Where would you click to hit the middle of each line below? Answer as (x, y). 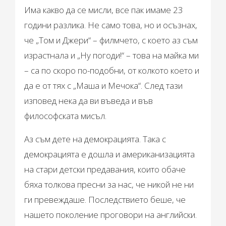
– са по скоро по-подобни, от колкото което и (112, 71)
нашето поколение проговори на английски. (111, 215)
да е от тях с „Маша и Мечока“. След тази (104, 86)
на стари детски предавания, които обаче (105, 169)
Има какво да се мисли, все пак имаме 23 (104, 10)
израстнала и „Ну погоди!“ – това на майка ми (112, 55)
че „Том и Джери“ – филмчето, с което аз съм (111, 40)
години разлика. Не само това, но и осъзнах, (111, 25)
